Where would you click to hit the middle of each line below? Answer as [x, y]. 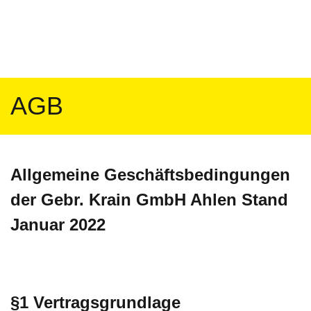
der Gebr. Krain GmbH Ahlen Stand [149, 200]
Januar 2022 [58, 225]
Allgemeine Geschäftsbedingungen [150, 175]
